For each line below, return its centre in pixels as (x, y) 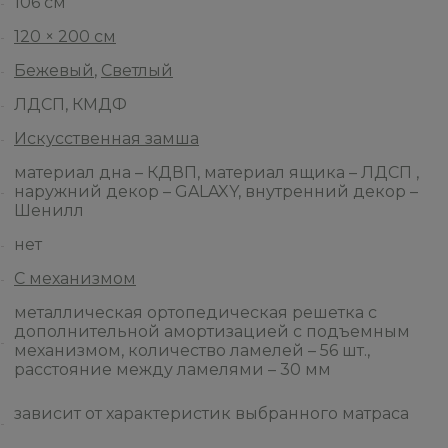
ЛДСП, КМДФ (70, 104)
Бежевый (54, 70)
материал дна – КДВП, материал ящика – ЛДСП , (216, 172)
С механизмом (75, 278)
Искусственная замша (106, 138)
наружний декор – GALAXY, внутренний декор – (216, 191)
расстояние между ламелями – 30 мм (172, 369)
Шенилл (49, 210)
